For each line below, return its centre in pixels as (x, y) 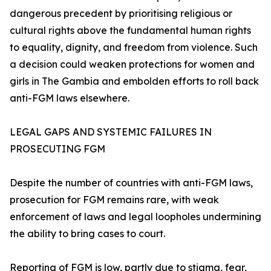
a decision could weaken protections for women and (132, 64)
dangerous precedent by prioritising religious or (121, 14)
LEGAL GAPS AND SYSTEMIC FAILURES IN (111, 132)
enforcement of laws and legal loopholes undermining (135, 217)
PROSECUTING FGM (57, 149)
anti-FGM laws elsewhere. (70, 98)
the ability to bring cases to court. (87, 234)
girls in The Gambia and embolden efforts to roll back (134, 81)
